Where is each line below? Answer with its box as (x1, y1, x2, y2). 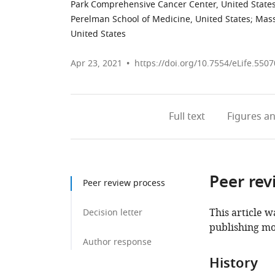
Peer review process (83, 177, 165, 190)
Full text (168, 109, 205, 124)
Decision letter (83, 206, 142, 219)
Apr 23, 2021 (71, 57, 122, 70)
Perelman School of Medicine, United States (71, 13, 250, 26)
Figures (227, 109, 261, 124)
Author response (83, 236, 152, 249)
